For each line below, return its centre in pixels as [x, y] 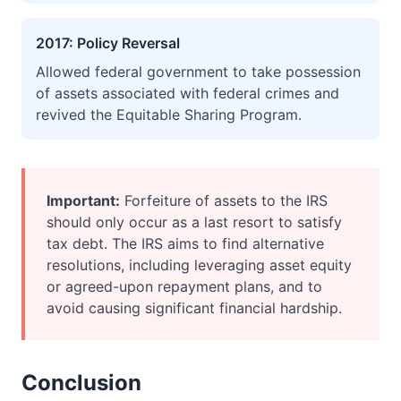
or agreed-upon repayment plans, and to [184, 286]
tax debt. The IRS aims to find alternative [185, 243]
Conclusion [81, 383]
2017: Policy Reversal [108, 43]
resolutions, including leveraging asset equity [199, 265]
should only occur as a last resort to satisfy [194, 222]
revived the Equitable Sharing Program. [169, 115]
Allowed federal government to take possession [198, 72]
